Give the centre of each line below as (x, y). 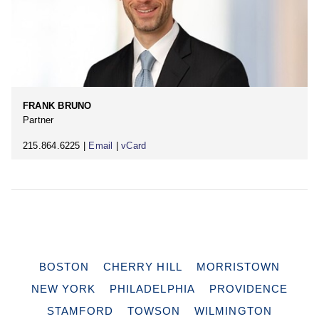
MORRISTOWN (238, 266)
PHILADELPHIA (152, 288)
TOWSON (154, 310)
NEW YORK (63, 288)
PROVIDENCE (249, 288)
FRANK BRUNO (57, 106)
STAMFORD (80, 310)
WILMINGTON (233, 310)
